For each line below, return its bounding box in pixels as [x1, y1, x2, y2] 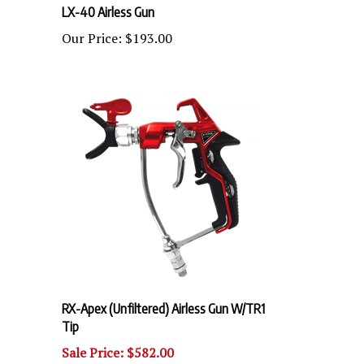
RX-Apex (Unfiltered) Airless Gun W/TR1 [62, 286, 265, 302]
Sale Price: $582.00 [62, 329, 174, 347]
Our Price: [62, 15, 122, 32]
